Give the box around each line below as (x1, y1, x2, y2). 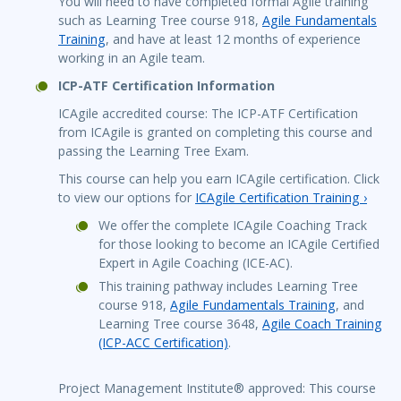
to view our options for (58, 189, 195, 207)
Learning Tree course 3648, (98, 315, 262, 333)
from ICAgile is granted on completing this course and (58, 124, 372, 141)
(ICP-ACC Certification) (98, 334, 228, 352)
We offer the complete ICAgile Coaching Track (98, 217, 367, 235)
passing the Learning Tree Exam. (58, 142, 249, 160)
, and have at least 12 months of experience (106, 30, 361, 48)
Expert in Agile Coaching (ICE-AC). (98, 254, 293, 272)
